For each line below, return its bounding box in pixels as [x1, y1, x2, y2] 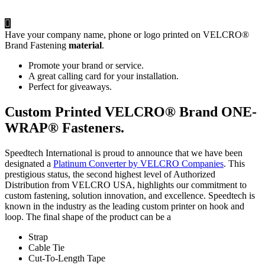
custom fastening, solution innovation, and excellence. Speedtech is [5, 190, 255, 201]
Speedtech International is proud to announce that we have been [5, 148, 243, 159]
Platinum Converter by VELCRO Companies [53, 159, 224, 169]
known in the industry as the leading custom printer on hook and [5, 201, 244, 212]
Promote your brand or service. [28, 60, 144, 71]
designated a [5, 159, 53, 169]
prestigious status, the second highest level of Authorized [5, 169, 215, 180]
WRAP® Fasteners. [5, 120, 124, 136]
